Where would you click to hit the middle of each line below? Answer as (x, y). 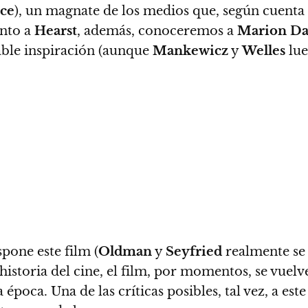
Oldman (125, 252)
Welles (264, 51)
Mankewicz (190, 51)
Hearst (56, 31)
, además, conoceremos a (157, 31)
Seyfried (194, 252)
